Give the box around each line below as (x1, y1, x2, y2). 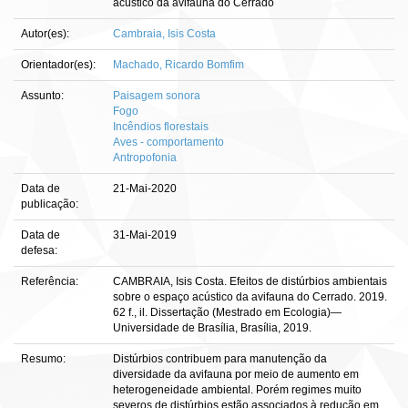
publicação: (21, 198, 81, 210)
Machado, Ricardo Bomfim (113, 58, 244, 71)
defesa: (21, 244, 60, 257)
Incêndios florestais (113, 120, 209, 133)
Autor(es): (21, 27, 72, 40)
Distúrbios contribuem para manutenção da (113, 352, 327, 365)
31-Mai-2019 (113, 229, 177, 241)
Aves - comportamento (113, 136, 224, 148)
